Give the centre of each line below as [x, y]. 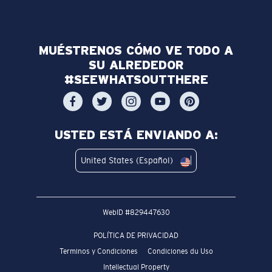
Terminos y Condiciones [98, 251]
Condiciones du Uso [180, 251]
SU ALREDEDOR [136, 65]
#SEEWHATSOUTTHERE [136, 79]
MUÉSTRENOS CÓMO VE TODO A [136, 50]
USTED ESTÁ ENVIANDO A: [136, 134]
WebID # [116, 212]
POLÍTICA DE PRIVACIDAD [136, 235]
